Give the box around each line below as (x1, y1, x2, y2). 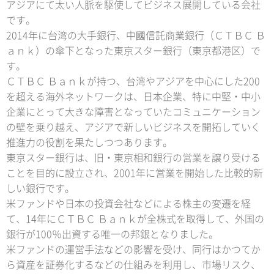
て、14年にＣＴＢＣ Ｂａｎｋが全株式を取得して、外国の (6, 214, 264, 224)
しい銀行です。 (6, 183, 75, 194)
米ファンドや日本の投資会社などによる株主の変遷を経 (6, 199, 251, 209)
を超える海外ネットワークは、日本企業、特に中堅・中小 (6, 92, 261, 102)
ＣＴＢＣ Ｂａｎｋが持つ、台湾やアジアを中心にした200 (6, 76, 260, 87)
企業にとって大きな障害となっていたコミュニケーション (6, 107, 261, 117)
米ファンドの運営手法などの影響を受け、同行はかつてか (6, 245, 261, 255)
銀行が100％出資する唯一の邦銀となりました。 (6, 229, 218, 240)
